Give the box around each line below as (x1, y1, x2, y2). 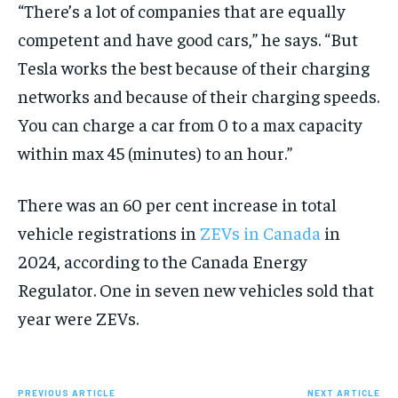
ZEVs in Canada (200, 221, 321, 244)
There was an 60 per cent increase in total (18, 193, 337, 216)
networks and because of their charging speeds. (18, 84, 379, 107)
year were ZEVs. (18, 306, 139, 330)
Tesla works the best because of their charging (18, 56, 370, 79)
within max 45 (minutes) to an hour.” (18, 141, 292, 164)
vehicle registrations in (18, 221, 200, 244)
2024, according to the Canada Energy (18, 250, 307, 273)
